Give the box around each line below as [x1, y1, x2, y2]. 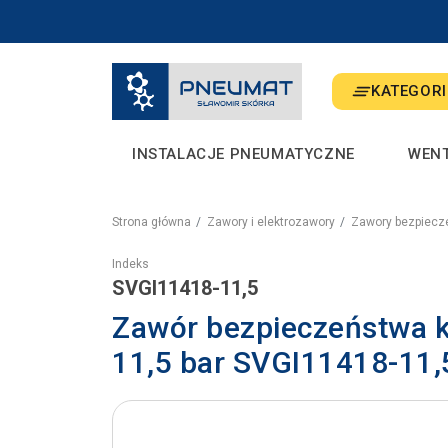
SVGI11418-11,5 [112, 275, 258, 300]
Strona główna [112, 214, 191, 229]
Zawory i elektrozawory [207, 214, 335, 229]
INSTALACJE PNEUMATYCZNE [132, 144, 355, 163]
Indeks [112, 256, 149, 271]
